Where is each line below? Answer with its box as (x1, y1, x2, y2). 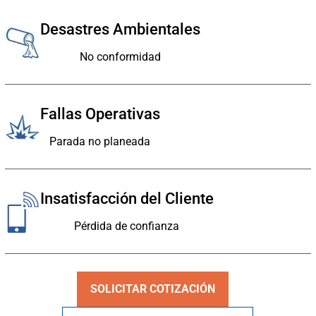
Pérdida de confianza (74, 219, 180, 233)
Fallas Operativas (39, 105, 160, 123)
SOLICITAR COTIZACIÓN (90, 282, 216, 296)
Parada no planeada (49, 135, 151, 149)
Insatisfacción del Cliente (39, 190, 214, 208)
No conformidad (79, 50, 161, 64)
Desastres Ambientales (39, 20, 200, 39)
